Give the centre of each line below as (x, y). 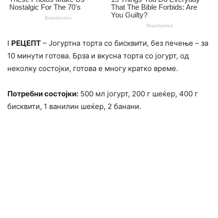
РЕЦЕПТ (26, 43)
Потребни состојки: (43, 93)
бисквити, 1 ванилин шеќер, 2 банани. (74, 106)
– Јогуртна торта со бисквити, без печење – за (125, 43)
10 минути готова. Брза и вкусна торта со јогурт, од (98, 55)
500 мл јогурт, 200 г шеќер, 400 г (138, 93)
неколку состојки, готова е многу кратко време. (93, 68)
